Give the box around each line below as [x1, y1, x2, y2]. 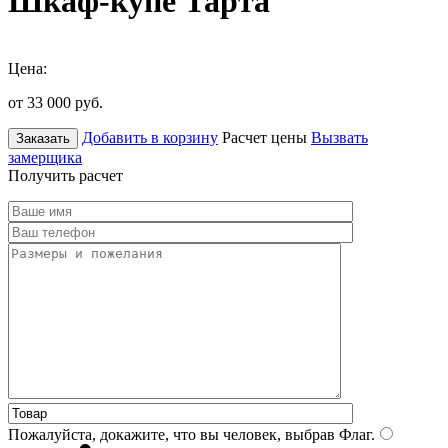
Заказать [16, 130, 70, 146]
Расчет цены [222, 128, 307, 146]
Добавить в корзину [82, 128, 218, 146]
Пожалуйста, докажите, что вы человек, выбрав [8, 425, 335, 443]
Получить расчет [8, 166, 123, 184]
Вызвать [311, 128, 368, 146]
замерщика [8, 148, 82, 166]
